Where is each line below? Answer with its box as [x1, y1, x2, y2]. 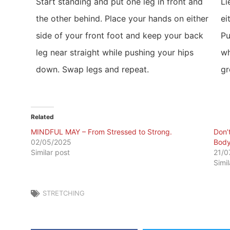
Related [31, 113, 54, 121]
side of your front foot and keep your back [36, 30, 203, 41]
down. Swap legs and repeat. [36, 64, 149, 74]
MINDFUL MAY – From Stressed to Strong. [31, 127, 172, 137]
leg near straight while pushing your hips [36, 47, 194, 57]
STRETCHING [43, 189, 85, 198]
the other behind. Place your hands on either [36, 13, 208, 24]
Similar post [31, 148, 70, 157]
